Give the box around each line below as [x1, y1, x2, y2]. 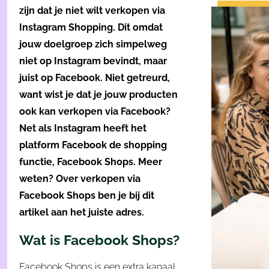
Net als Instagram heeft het [19, 122, 147, 134]
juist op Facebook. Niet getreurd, [19, 72, 170, 84]
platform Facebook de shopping [19, 139, 167, 151]
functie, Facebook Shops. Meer [19, 156, 162, 168]
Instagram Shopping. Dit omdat [19, 22, 163, 34]
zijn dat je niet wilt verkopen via [19, 5, 165, 17]
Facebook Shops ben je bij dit [19, 190, 154, 202]
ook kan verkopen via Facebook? [19, 106, 171, 118]
